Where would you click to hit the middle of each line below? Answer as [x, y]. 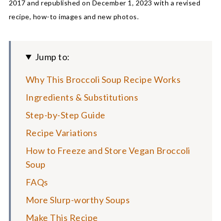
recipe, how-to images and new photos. [74, 17]
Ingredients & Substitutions [82, 97]
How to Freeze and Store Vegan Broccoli [108, 150]
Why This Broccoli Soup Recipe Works [103, 79]
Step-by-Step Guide [65, 115]
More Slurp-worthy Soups [78, 200]
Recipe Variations [61, 133]
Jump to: [52, 57]
